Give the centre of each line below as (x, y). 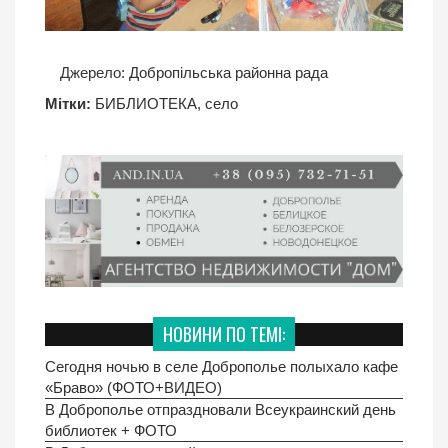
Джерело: (92, 72)
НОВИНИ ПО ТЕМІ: (224, 334)
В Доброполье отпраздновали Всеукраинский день (220, 410)
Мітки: (68, 103)
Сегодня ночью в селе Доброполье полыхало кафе (221, 367)
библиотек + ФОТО (111, 431)
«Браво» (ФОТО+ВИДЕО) (133, 388)
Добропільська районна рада (226, 72)
